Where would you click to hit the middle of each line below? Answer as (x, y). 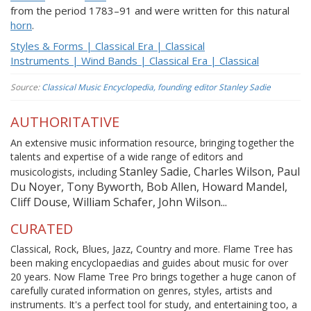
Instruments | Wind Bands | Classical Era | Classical (135, 60)
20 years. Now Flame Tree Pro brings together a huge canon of (153, 277)
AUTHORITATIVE (65, 122)
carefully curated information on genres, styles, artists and (141, 291)
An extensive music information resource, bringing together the (152, 142)
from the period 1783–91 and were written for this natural (150, 10)
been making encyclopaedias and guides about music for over (149, 263)
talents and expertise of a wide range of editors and (127, 156)
